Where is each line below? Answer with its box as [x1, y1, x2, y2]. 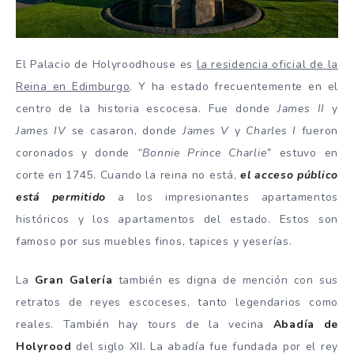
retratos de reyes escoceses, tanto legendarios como [16, 295, 338, 311]
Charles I [246, 123, 296, 139]
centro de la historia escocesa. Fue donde [16, 101, 277, 117]
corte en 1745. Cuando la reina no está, [16, 168, 241, 183]
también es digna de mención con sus [112, 273, 338, 288]
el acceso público [240, 168, 338, 183]
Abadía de [273, 317, 338, 333]
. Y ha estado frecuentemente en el [130, 79, 338, 95]
